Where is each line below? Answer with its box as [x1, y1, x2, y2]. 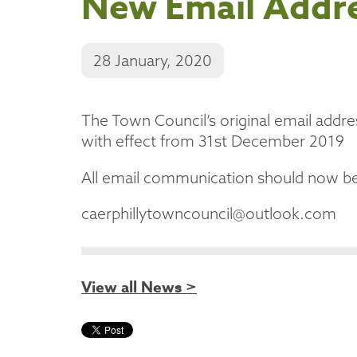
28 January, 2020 [93, 51, 212, 71]
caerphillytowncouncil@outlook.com [81, 203, 336, 223]
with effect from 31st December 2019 [81, 131, 344, 151]
